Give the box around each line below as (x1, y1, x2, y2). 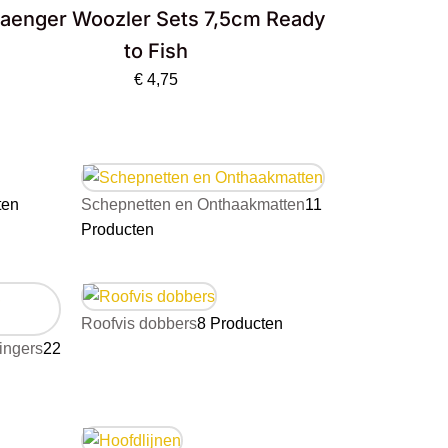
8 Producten (197, 315, 283, 333)
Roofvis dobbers (81, 315, 197, 333)
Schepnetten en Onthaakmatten (81, 196, 305, 214)
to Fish (124, 39, 189, 64)
